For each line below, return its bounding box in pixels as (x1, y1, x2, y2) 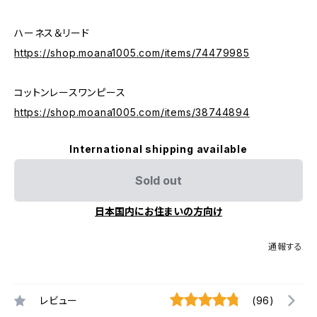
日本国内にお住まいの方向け (95, 205, 222, 217)
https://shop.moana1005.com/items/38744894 (14, 106, 250, 118)
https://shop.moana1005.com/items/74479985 (14, 47, 250, 59)
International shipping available (69, 143, 248, 155)
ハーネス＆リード (14, 27, 90, 39)
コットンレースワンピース (14, 86, 126, 98)
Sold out (135, 173, 182, 188)
